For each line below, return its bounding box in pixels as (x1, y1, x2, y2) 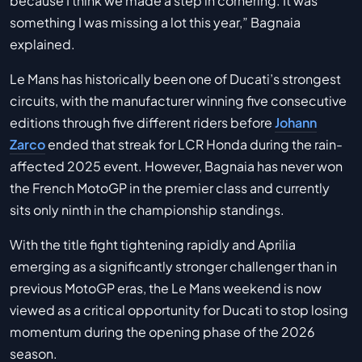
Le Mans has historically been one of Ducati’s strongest (10, 69, 341, 87)
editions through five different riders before (10, 113, 275, 131)
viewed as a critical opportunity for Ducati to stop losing (10, 301, 348, 318)
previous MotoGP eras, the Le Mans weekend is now (10, 279, 322, 297)
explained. (10, 35, 75, 53)
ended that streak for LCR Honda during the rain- (45, 135, 343, 153)
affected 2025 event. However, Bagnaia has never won (10, 157, 343, 175)
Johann (275, 113, 317, 131)
